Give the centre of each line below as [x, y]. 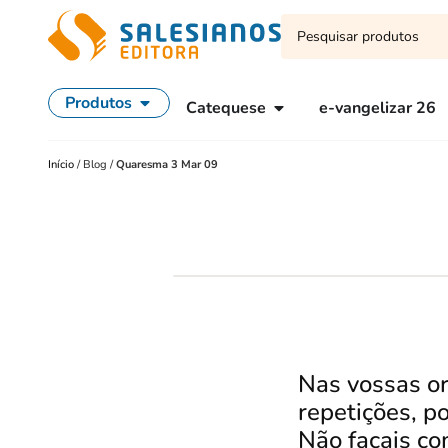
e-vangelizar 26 [377, 108]
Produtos [98, 103]
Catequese [226, 108]
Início [62, 164]
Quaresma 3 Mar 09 [167, 164]
